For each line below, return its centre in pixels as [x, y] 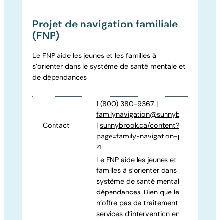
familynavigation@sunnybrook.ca [151, 115]
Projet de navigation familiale [105, 24]
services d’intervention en [138, 214]
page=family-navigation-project [149, 136]
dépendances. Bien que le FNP [145, 192]
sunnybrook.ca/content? [140, 125]
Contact [56, 125]
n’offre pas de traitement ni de [146, 203]
